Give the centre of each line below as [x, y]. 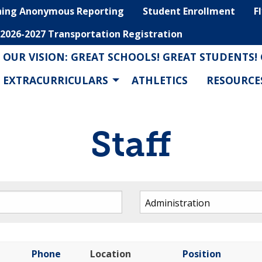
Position [202, 254]
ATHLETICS [160, 80]
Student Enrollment [189, 11]
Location [111, 254]
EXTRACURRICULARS [56, 80]
